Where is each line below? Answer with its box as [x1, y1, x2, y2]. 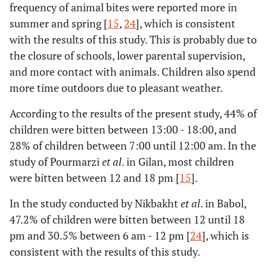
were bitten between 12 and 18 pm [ [10, 170, 179, 185]
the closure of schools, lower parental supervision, [10, 48, 245, 63]
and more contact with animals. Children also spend [10, 64, 256, 79]
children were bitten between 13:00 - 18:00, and [10, 122, 237, 137]
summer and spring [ [10, 16, 107, 31]
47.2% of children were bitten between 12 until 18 [10, 212, 245, 227]
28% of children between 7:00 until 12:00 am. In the [10, 138, 256, 153]
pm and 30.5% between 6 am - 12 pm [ [10, 228, 190, 243]
